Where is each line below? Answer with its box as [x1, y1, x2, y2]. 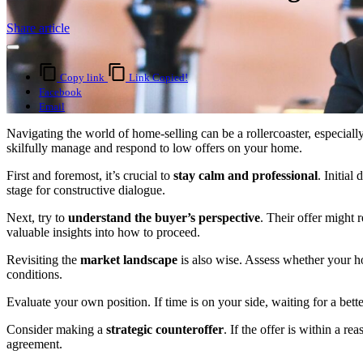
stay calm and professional [173, 168, 318, 182]
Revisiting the [6, 252, 80, 267]
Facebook [39, 85, 82, 98]
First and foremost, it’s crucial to [6, 168, 173, 182]
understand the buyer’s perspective [68, 210, 260, 224]
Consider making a [6, 322, 106, 336]
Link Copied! [129, 70, 188, 83]
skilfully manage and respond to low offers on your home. [6, 140, 302, 155]
